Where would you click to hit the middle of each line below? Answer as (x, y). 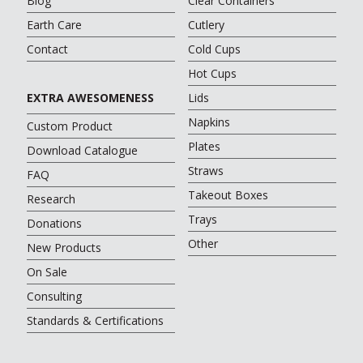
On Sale (47, 272)
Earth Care (54, 25)
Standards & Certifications (95, 321)
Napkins (209, 122)
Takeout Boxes (228, 195)
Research (51, 199)
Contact (47, 49)
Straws (205, 171)
